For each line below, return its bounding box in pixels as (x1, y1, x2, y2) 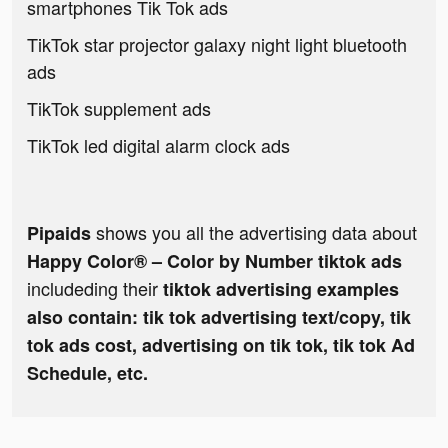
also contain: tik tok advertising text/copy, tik (27, 304, 411, 331)
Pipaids (27, 220, 91, 247)
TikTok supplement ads (27, 95, 211, 122)
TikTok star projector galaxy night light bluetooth (27, 31, 407, 58)
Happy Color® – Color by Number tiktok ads (27, 248, 402, 275)
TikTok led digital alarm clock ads (27, 132, 290, 159)
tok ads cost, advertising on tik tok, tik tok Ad (27, 332, 415, 359)
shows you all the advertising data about (91, 219, 417, 246)
